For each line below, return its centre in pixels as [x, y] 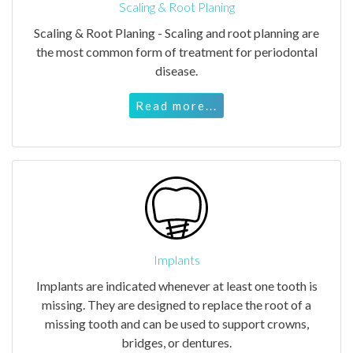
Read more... [176, 105]
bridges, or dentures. [176, 342]
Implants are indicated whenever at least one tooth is [176, 285]
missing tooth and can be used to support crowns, [176, 323]
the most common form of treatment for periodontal [176, 51]
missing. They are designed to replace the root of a [176, 304]
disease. [176, 70]
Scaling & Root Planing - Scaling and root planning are [176, 32]
